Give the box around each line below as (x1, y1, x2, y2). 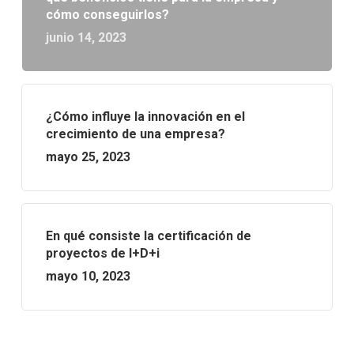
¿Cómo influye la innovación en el (45, 108, 245, 124)
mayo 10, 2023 (45, 268, 130, 284)
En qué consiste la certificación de (45, 228, 251, 243)
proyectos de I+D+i (45, 245, 160, 261)
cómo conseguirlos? (45, 6, 169, 22)
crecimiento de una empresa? (45, 126, 225, 141)
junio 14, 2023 (45, 29, 126, 45)
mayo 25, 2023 (45, 149, 130, 164)
